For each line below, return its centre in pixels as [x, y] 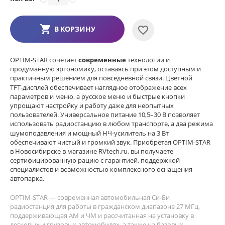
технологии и [148, 60]
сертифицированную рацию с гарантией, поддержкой [95, 160]
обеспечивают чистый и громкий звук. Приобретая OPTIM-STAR [110, 142]
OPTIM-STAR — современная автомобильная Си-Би [90, 197]
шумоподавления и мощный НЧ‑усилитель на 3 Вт [89, 133]
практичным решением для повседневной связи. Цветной [101, 78]
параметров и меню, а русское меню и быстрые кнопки [97, 96]
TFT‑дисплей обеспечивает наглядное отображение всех [98, 87]
